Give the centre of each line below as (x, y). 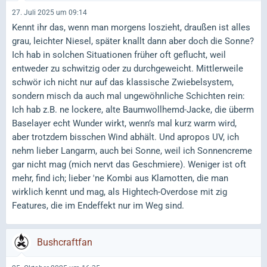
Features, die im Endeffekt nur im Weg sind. (98, 206)
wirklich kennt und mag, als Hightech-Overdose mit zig (119, 192)
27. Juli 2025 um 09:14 (49, 13)
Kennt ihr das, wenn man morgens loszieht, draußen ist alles (131, 27)
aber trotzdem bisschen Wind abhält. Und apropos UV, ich (125, 137)
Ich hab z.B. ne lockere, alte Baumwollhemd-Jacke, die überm (133, 110)
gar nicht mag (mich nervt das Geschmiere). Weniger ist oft (129, 164)
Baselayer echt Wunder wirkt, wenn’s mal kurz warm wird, (124, 123)
